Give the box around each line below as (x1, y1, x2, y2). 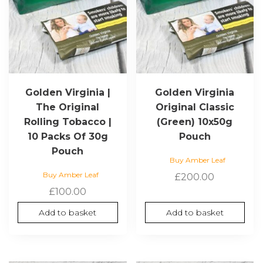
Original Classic (155, 101, 234, 113)
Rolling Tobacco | (23, 116, 112, 127)
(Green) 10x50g (157, 116, 233, 127)
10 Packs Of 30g (27, 130, 108, 142)
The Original (36, 101, 100, 113)
